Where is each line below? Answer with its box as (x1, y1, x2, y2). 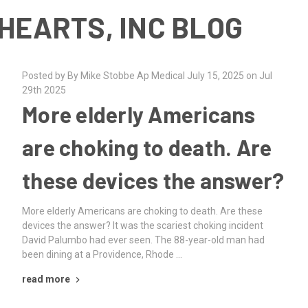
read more (22, 273, 70, 285)
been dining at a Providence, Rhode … (22, 248, 182, 260)
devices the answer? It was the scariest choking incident (22, 219, 263, 231)
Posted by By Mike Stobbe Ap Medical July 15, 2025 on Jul (22, 70, 272, 81)
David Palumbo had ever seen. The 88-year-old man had (22, 234, 265, 245)
